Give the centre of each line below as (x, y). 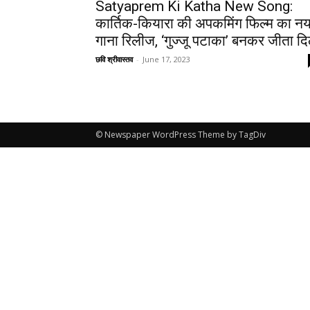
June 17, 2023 (166, 60)
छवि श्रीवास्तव (114, 60)
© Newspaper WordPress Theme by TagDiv (181, 135)
